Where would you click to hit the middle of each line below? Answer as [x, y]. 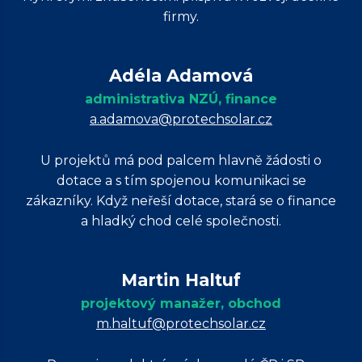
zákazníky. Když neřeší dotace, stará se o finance [181, 201]
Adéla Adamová [181, 76]
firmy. [181, 17]
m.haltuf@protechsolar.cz [181, 324]
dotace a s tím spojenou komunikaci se [181, 181]
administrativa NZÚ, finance [181, 99]
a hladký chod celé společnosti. [181, 221]
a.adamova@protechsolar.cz [181, 119]
